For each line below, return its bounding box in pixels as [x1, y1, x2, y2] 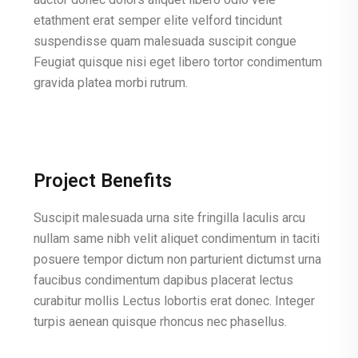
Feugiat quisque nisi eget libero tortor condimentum [34, 54, 322, 70]
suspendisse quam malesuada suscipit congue [34, 34, 296, 49]
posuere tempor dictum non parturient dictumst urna [34, 252, 321, 267]
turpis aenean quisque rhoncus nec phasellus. [34, 314, 287, 329]
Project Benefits [34, 169, 172, 192]
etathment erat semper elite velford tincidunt [34, 13, 282, 28]
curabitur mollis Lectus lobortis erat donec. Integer [34, 293, 315, 308]
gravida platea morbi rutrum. [34, 75, 188, 90]
